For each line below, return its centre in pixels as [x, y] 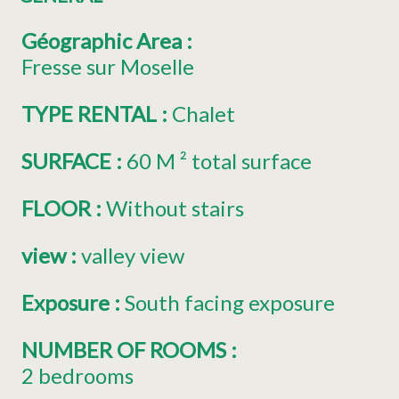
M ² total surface [234, 161]
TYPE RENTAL [91, 114]
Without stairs [175, 208]
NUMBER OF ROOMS [126, 350]
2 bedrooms [77, 376]
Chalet [204, 114]
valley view [133, 256]
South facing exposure [230, 303]
